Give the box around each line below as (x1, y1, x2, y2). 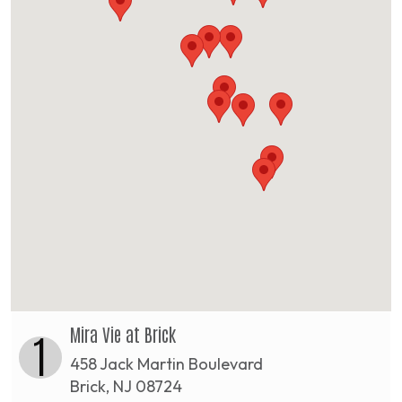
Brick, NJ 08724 (70, 375, 182, 397)
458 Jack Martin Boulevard (70, 353, 263, 374)
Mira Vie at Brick (70, 321, 176, 345)
